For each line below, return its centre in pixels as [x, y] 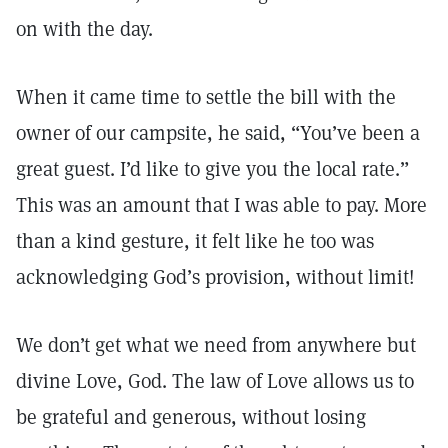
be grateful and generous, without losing [191, 417]
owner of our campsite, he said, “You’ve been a [218, 133]
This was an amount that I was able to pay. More [221, 205]
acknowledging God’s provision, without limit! [215, 277]
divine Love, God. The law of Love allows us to [215, 381]
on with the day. [84, 29]
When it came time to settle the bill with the [206, 97]
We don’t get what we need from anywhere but [216, 345]
